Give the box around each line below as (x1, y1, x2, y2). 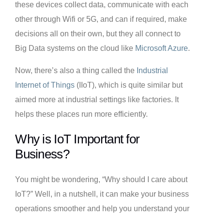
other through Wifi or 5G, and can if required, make (15, 15, 187, 23)
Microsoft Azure (135, 44, 188, 52)
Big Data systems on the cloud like (15, 44, 136, 52)
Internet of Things (15, 80, 75, 89)
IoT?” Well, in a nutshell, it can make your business (15, 189, 189, 198)
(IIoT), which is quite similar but (75, 80, 183, 89)
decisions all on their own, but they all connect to (15, 29, 181, 38)
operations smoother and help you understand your (15, 204, 190, 213)
